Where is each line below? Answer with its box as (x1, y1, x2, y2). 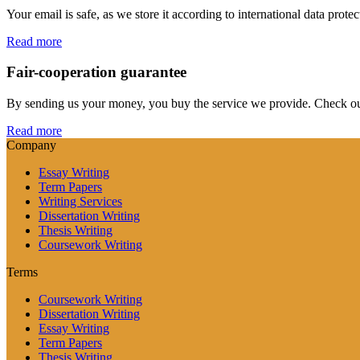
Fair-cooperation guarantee (6, 63, 186, 81)
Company (6, 138, 56, 153)
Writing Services (39, 194, 122, 209)
